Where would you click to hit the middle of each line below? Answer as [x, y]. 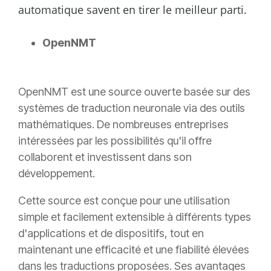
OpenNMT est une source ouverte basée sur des [134, 92]
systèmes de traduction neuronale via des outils [132, 108]
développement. [57, 174]
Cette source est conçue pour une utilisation [124, 201]
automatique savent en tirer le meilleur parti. [132, 10]
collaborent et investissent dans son [105, 157]
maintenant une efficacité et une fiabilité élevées [134, 250]
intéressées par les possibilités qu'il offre [115, 141]
